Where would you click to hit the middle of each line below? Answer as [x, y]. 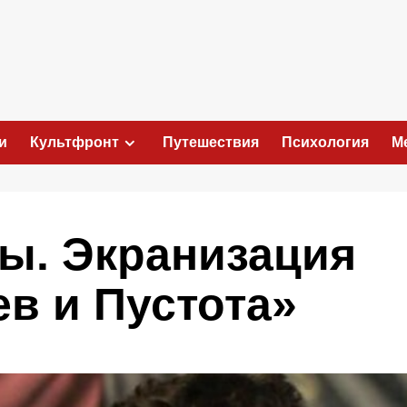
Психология [325, 142]
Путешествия [211, 142]
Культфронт [74, 142]
